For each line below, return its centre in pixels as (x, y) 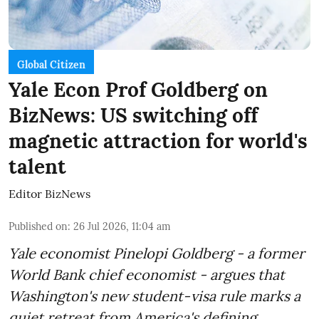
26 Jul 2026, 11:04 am (122, 227)
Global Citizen (51, 65)
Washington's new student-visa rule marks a (155, 296)
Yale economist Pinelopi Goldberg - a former (157, 253)
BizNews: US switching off (133, 116)
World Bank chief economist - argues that (147, 275)
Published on (38, 227)
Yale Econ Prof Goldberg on (138, 90)
